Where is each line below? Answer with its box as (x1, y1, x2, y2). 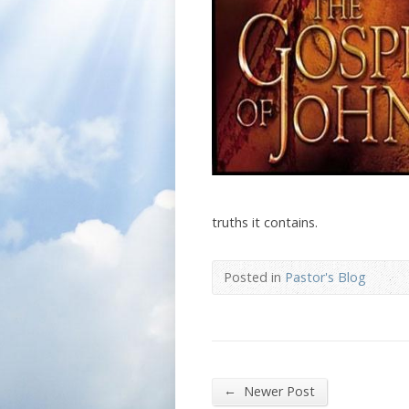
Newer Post (240, 383, 315, 400)
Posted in (224, 268, 285, 286)
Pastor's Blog (285, 268, 366, 286)
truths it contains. (212, 214, 318, 231)
